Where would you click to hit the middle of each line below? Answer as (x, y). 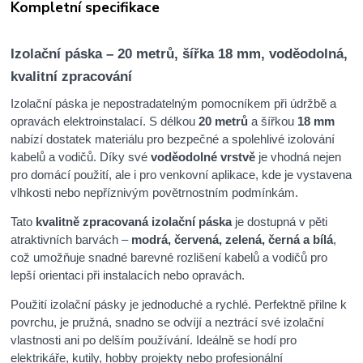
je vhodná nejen (299, 156)
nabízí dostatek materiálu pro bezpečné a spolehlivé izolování (173, 139)
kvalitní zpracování (72, 76)
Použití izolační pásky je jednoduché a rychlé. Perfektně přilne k (179, 304)
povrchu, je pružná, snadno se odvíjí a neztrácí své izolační (168, 322)
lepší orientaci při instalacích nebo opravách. (128, 275)
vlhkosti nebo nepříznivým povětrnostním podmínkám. (155, 192)
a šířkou (273, 121)
